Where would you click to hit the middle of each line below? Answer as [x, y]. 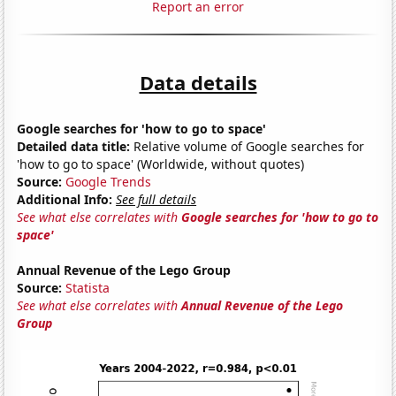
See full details [156, 199]
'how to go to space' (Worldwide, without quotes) [161, 164]
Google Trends [109, 181]
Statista [88, 287]
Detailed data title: [74, 146]
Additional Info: [65, 199]
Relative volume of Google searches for [247, 146]
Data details [198, 82]
